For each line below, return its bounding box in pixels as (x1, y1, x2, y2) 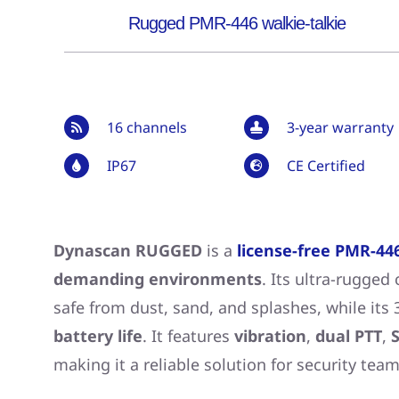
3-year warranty (286, 117, 394, 137)
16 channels (107, 117, 188, 137)
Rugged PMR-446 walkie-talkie (127, 12, 346, 33)
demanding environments (53, 267, 262, 289)
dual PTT (314, 324, 382, 346)
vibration (233, 324, 306, 346)
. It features (142, 324, 234, 346)
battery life (53, 324, 142, 346)
